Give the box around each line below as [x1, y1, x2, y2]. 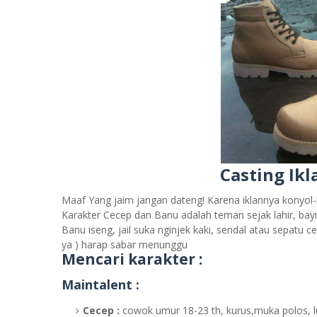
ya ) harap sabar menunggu [62, 238, 188, 251]
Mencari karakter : [62, 249, 202, 269]
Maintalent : [62, 276, 139, 293]
